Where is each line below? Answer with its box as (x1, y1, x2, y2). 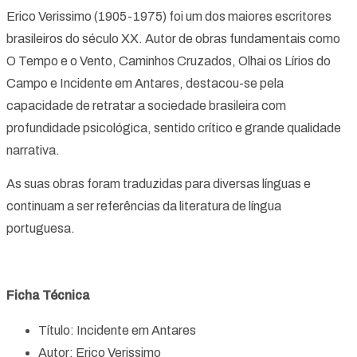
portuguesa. (6, 221, 75, 235)
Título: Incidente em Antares (38, 323, 196, 337)
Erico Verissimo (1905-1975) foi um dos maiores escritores (6, 9, 331, 23)
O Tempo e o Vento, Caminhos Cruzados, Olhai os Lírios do (6, 53, 331, 68)
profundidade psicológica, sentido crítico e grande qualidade (6, 120, 341, 135)
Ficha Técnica (6, 288, 90, 302)
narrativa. (6, 143, 60, 157)
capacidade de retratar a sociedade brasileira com (6, 98, 286, 112)
